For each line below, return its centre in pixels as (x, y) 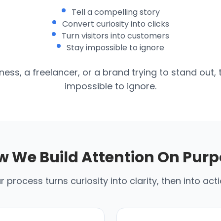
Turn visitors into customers (115, 36)
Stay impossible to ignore (115, 47)
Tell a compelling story (115, 12)
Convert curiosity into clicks (115, 24)
